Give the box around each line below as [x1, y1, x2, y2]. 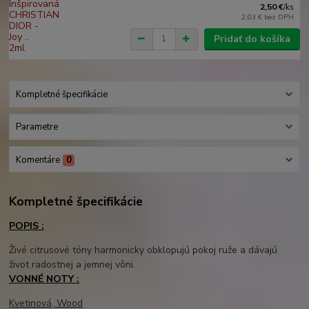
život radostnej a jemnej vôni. [9, 258, 136, 272]
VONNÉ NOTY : [9, 272, 80, 286]
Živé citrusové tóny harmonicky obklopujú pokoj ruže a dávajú [9, 243, 278, 257]
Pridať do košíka [213, 32, 290, 46]
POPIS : [9, 219, 45, 233]
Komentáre [15, 153, 60, 166]
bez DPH [264, 11, 295, 22]
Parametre [15, 121, 58, 134]
